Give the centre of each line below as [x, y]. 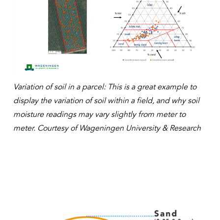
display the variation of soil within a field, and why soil [107, 101]
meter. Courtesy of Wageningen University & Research [108, 128]
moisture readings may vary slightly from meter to [100, 115]
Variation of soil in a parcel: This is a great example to [105, 87]
